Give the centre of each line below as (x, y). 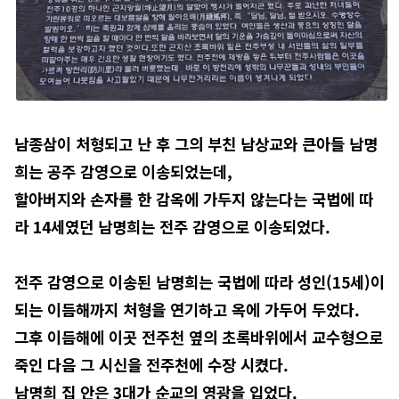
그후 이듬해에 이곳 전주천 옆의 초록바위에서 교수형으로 (198, 337)
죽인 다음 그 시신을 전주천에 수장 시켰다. (151, 364)
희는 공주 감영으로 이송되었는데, (123, 171)
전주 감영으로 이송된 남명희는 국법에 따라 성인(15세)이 (199, 281)
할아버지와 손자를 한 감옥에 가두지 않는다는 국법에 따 (193, 199)
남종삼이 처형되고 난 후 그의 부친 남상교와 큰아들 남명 (195, 143)
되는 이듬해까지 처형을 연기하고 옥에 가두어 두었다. (187, 309)
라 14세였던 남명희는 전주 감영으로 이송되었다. (172, 226)
